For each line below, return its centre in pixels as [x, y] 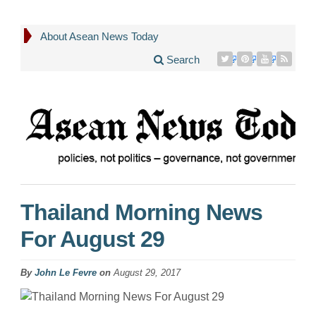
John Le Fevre [66, 272]
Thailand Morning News [141, 212]
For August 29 [92, 239]
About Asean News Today [99, 36]
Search [182, 60]
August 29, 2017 [147, 272]
